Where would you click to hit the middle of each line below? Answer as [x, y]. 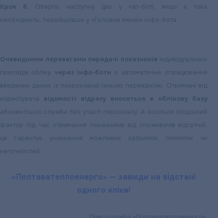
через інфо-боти [83, 72]
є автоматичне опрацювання [160, 72]
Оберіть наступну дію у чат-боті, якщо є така [118, 7]
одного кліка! [104, 190]
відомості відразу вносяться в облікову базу [126, 99]
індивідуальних [182, 59]
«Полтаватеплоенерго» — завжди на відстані [104, 177]
